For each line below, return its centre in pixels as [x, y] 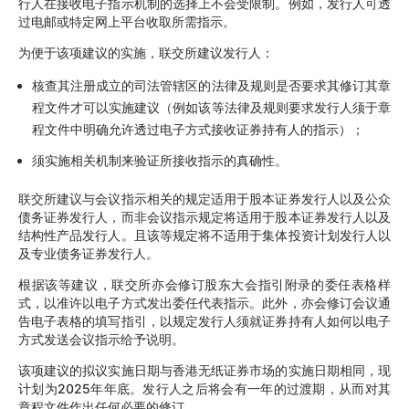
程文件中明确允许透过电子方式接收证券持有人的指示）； [198, 129]
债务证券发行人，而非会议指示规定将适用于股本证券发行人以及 [204, 216]
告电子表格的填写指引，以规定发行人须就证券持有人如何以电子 [204, 320]
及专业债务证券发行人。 [89, 253]
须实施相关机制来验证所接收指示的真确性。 [160, 160]
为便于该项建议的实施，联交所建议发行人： [146, 52]
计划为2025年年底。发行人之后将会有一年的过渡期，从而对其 [204, 388]
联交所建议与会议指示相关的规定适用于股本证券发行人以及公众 [204, 198]
